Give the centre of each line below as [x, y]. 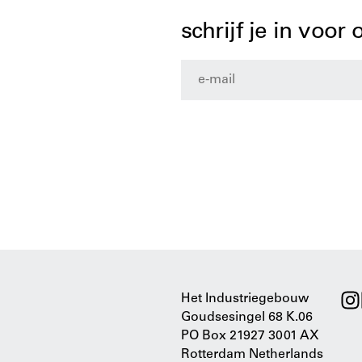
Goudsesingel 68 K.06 [247, 318]
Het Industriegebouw [245, 299]
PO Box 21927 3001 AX [250, 336]
